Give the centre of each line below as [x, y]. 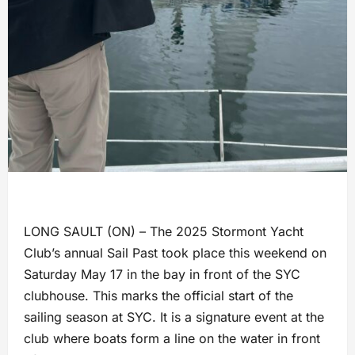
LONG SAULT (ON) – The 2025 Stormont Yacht [164, 231]
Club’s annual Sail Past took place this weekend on [175, 252]
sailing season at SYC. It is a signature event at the [174, 317]
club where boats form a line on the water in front [172, 338]
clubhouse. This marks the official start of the [158, 295]
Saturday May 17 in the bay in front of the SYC [162, 274]
